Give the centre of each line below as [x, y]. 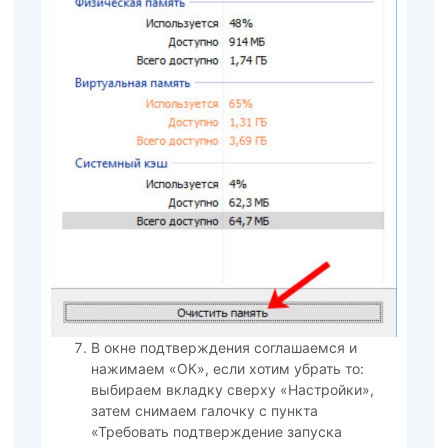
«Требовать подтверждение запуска [216, 432]
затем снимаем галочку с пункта [204, 411]
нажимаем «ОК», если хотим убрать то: [227, 369]
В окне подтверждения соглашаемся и [223, 348]
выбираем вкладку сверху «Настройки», [232, 390]
